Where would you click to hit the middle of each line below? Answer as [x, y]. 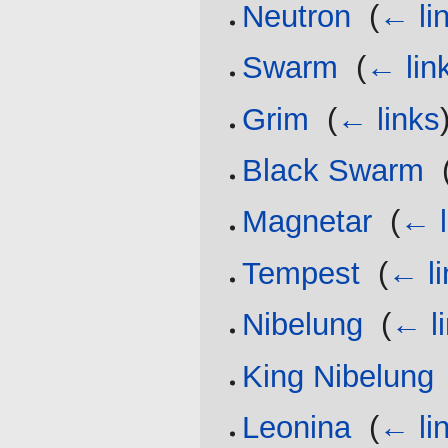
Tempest [301, 273]
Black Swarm [333, 171]
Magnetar [307, 222]
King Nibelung [338, 376]
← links [389, 119]
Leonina [297, 427]
